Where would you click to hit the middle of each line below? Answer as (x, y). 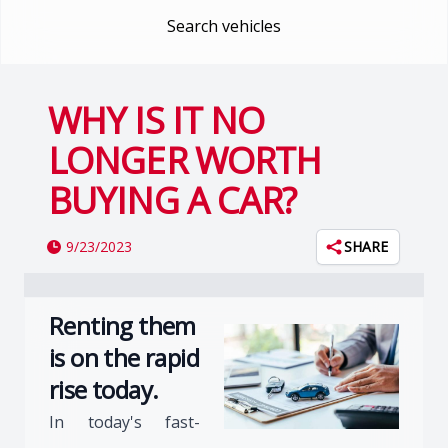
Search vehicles (224, 26)
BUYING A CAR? (172, 200)
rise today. (104, 389)
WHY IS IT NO (156, 120)
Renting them (122, 325)
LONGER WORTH (185, 160)
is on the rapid (124, 357)
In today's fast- (124, 422)
